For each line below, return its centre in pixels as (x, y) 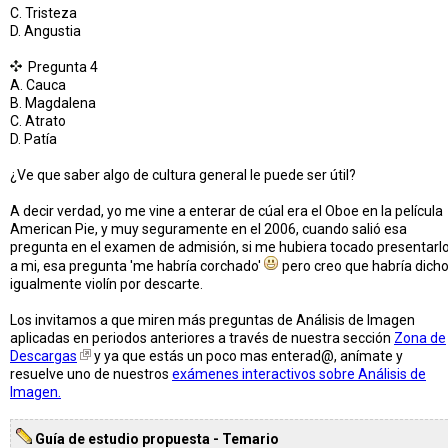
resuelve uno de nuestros (91, 373)
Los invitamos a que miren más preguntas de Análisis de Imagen (212, 319)
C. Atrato (38, 120)
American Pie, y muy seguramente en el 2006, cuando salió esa (208, 228)
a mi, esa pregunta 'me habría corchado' (137, 265)
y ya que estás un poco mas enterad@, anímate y (247, 355)
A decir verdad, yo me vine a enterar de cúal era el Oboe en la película (226, 210)
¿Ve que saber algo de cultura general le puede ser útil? (183, 174)
